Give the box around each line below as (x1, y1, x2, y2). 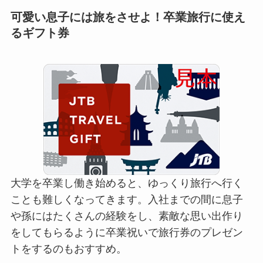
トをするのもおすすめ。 (10, 243, 127, 255)
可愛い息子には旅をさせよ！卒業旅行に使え (10, 10, 245, 23)
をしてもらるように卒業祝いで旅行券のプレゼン (10, 227, 243, 239)
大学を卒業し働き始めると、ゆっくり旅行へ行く (10, 177, 243, 190)
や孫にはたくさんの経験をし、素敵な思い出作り (10, 210, 243, 222)
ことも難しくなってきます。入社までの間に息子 (10, 194, 243, 206)
